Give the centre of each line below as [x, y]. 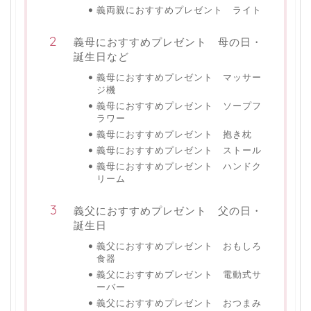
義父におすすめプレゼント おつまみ [179, 303]
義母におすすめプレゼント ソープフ [179, 106]
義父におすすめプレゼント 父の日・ [168, 211]
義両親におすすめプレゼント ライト [179, 10]
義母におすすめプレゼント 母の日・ [168, 42]
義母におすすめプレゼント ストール [179, 150]
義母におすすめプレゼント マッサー [179, 77]
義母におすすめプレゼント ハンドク [179, 166]
